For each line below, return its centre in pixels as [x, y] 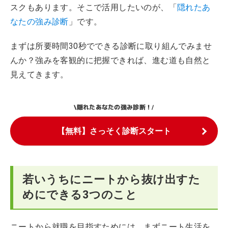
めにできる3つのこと [80, 195]
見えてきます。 [39, 75]
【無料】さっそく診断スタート [114, 131]
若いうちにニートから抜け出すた [111, 179]
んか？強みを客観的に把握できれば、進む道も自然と [110, 60]
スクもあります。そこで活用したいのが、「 [94, 7]
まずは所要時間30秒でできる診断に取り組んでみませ [111, 46]
